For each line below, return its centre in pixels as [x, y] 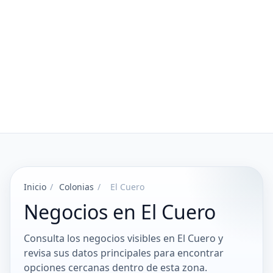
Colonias [76, 187]
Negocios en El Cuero [120, 212]
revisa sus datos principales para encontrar [124, 253]
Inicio [35, 187]
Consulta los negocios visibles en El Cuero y [123, 238]
